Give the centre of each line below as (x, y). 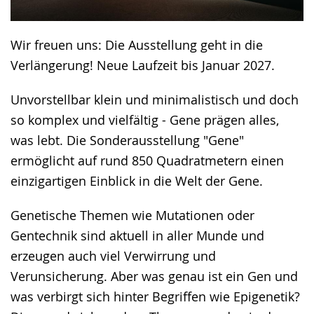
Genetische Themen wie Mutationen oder (132, 215)
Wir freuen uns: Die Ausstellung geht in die (137, 45)
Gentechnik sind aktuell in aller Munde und (137, 235)
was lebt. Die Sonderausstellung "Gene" (127, 140)
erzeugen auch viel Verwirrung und (113, 255)
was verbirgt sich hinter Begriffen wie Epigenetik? (155, 296)
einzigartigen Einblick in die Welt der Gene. (137, 180)
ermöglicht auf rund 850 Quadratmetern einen (147, 160)
